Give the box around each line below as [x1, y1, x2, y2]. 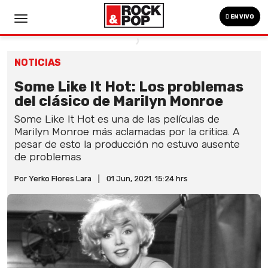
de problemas [14, 151, 81, 163]
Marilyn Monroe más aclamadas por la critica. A [14, 126, 239, 138]
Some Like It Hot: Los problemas [14, 78, 243, 95]
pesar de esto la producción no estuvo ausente [14, 138, 240, 150]
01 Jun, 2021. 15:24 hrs [106, 174, 188, 183]
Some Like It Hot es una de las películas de [14, 113, 220, 125]
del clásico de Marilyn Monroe [14, 93, 223, 109]
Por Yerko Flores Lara [14, 174, 92, 183]
